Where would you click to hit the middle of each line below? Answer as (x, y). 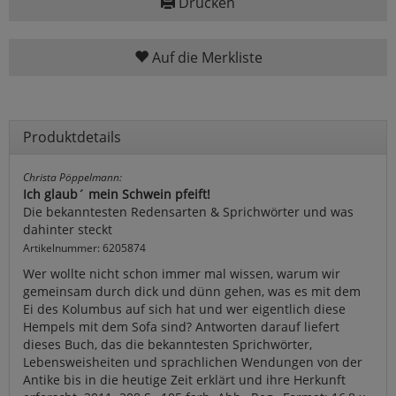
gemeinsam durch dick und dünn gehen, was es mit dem (192, 291)
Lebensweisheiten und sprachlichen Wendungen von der (193, 362)
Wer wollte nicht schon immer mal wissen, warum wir (182, 273)
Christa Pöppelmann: (72, 176)
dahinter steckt (68, 229)
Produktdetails (72, 137)
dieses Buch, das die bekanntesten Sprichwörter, (168, 344)
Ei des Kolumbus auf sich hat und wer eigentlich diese (184, 308)
